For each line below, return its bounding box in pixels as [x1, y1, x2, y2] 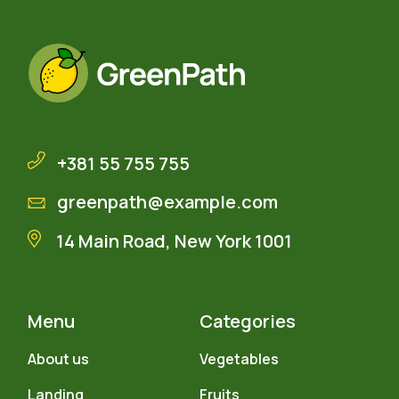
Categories [199, 308, 296, 333]
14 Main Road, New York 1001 [56, 229, 293, 254]
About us [28, 348, 90, 369]
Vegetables [199, 348, 279, 369]
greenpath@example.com [57, 190, 279, 215]
